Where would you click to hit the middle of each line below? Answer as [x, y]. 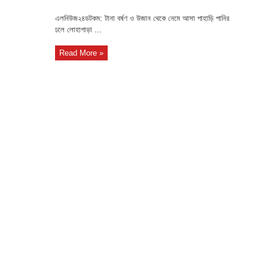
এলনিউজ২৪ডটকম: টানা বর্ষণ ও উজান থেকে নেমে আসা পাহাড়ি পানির [142, 18]
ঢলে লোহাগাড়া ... [78, 30]
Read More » [81, 53]
